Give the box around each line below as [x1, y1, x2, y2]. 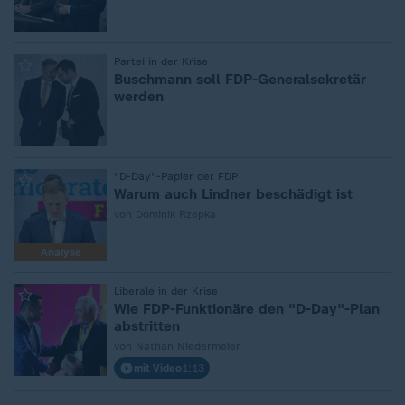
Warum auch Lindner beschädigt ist [114, 185, 353, 202]
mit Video [134, 362, 182, 374]
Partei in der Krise [114, 55, 208, 68]
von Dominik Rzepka [114, 208, 216, 221]
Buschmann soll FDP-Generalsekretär [114, 71, 366, 88]
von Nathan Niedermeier [114, 340, 240, 353]
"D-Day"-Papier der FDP [114, 170, 239, 183]
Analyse [40, 246, 81, 259]
